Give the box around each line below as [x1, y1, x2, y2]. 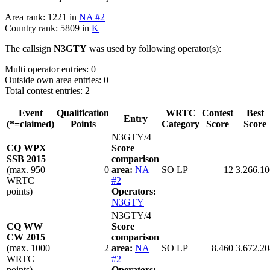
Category [162, 119, 199, 130]
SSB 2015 [7, 154, 46, 165]
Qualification [57, 108, 109, 119]
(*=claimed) [7, 119, 54, 130]
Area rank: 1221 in [5, 12, 79, 23]
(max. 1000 [7, 243, 50, 254]
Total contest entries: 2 [5, 86, 90, 96]
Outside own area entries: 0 [5, 75, 108, 86]
